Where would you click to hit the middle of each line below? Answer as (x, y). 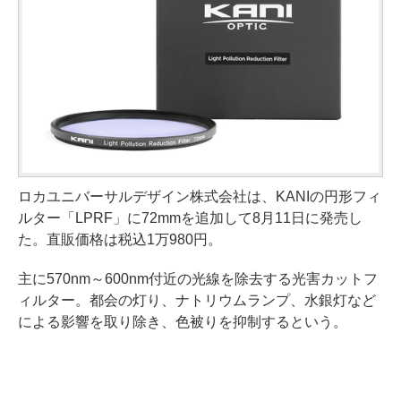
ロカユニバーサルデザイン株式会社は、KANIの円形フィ (200, 196)
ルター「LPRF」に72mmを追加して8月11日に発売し (190, 218)
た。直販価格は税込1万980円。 (120, 239)
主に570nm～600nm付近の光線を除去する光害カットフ (198, 278)
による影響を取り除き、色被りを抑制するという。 (183, 321)
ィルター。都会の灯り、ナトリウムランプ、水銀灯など (197, 300)
